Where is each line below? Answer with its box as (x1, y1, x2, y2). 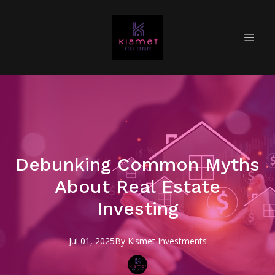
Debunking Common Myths (15, 153, 260, 175)
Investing (96, 198, 179, 219)
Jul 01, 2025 (68, 235, 115, 247)
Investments (157, 235, 207, 247)
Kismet (127, 235, 158, 247)
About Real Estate (55, 176, 220, 197)
